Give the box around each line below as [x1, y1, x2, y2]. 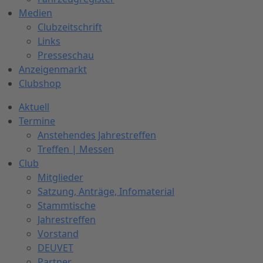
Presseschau [38, 48, 94, 62]
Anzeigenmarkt [19, 62, 87, 76]
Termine [19, 114, 55, 127]
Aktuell [19, 100, 49, 113]
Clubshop [19, 76, 61, 90]
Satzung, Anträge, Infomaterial [38, 184, 174, 198]
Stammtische [38, 198, 96, 212]
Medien [19, 6, 52, 19]
